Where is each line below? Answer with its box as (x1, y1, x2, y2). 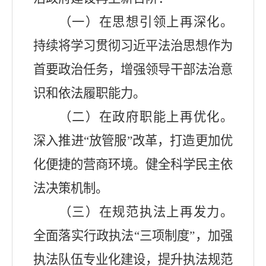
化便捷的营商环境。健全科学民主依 (33, 157, 233, 172)
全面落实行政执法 (33, 229, 134, 243)
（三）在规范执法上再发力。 (58, 205, 233, 220)
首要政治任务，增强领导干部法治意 (33, 62, 233, 77)
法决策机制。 (33, 181, 108, 196)
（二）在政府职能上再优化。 (58, 110, 233, 125)
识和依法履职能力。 (33, 86, 145, 101)
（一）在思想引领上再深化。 (58, 15, 233, 30)
